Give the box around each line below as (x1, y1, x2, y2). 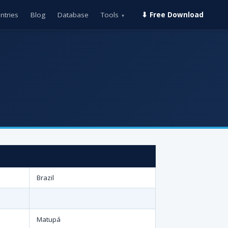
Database (58, 10, 89, 19)
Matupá (37, 215, 61, 224)
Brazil (37, 173, 54, 182)
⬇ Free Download (141, 10, 204, 19)
